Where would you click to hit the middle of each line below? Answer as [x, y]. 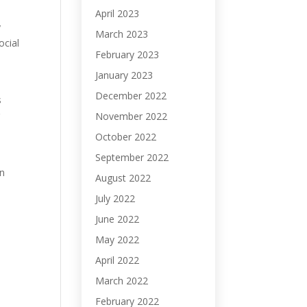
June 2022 [118, 219]
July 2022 [115, 198]
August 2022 [123, 178]
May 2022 [118, 240]
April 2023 [118, 13]
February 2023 [127, 54]
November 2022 [132, 116]
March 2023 [122, 34]
